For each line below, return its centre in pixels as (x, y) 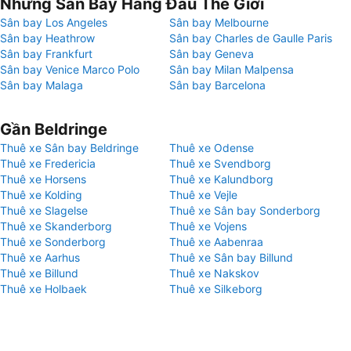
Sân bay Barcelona (217, 85)
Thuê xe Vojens (208, 226)
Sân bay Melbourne (219, 22)
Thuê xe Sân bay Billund (231, 257)
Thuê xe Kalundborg (221, 179)
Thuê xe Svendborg (220, 163)
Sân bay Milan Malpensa (232, 69)
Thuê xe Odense (212, 148)
